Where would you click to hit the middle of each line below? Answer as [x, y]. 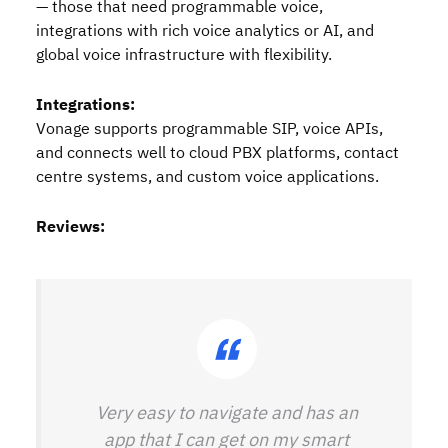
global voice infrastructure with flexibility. [184, 55]
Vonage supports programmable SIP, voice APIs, [209, 129]
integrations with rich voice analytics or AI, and [205, 31]
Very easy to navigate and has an [226, 412]
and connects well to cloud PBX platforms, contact [217, 153]
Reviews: [70, 227]
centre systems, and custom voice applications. [207, 177]
